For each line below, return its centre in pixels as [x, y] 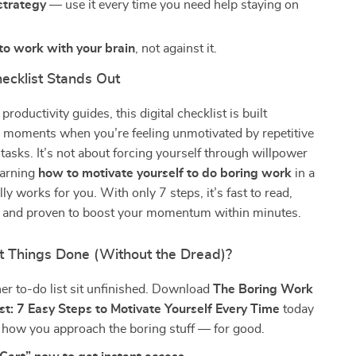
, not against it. [176, 48]
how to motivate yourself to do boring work [165, 173]
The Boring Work [263, 289]
